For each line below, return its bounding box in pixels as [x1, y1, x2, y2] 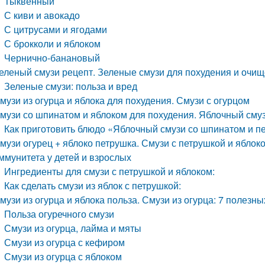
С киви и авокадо [4, 8, 80, 22]
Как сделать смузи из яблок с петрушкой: [4, 179, 182, 192]
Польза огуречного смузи [4, 207, 115, 221]
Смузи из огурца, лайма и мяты [4, 221, 142, 235]
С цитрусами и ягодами [4, 22, 108, 36]
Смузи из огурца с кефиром [4, 235, 125, 249]
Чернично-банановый [4, 51, 101, 64]
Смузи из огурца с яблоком [4, 250, 122, 263]
